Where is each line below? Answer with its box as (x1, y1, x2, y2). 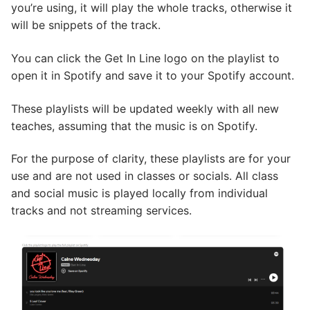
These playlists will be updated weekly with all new (11, 101, 279, 116)
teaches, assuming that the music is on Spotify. (11, 118, 257, 133)
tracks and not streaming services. (11, 203, 192, 218)
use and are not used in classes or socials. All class (11, 169, 278, 183)
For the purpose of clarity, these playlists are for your (11, 152, 291, 166)
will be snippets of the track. (11, 18, 161, 33)
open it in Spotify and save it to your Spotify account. (11, 69, 294, 83)
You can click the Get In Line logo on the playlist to (11, 51, 280, 66)
